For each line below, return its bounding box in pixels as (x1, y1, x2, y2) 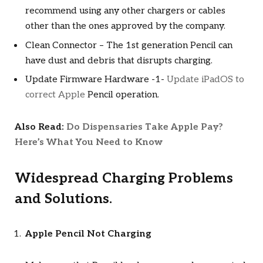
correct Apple (25, 89, 85, 101)
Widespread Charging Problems (15, 170, 233, 187)
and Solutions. (15, 191, 112, 208)
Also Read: (15, 121, 66, 133)
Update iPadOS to (167, 74, 244, 86)
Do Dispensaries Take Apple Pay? (66, 121, 223, 133)
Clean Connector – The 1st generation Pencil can (25, 39, 232, 51)
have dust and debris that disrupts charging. (25, 55, 213, 66)
